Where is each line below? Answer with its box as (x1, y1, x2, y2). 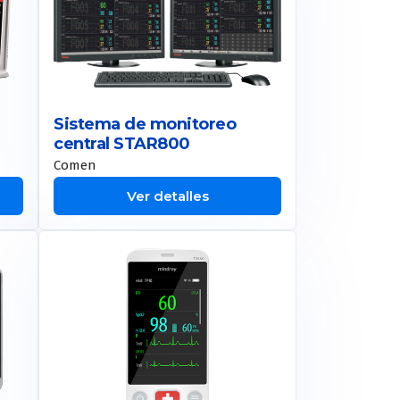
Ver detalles (126, 187, 209, 204)
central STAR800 (54, 133, 190, 154)
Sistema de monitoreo (54, 113, 237, 134)
